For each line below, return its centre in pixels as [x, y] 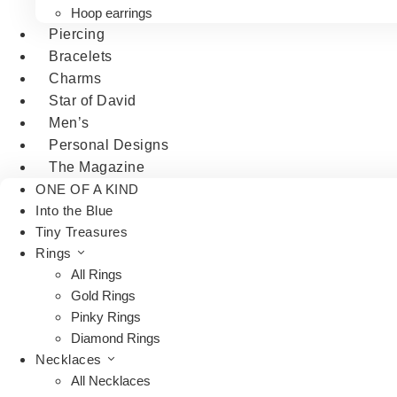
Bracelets [81, 56]
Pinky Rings [106, 317]
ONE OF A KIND [87, 189]
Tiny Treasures [82, 232]
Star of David [93, 101]
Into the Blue [74, 210]
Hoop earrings [112, 13]
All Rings [97, 274]
